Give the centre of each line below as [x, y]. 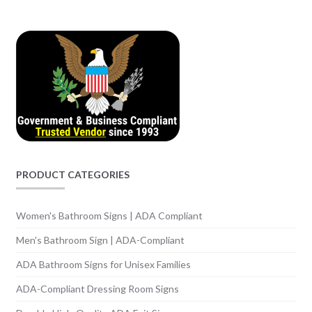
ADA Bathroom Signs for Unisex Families [103, 264]
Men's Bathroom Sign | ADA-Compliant [100, 240]
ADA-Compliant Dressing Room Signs [97, 288]
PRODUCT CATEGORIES [72, 175]
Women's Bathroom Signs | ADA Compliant [109, 215]
